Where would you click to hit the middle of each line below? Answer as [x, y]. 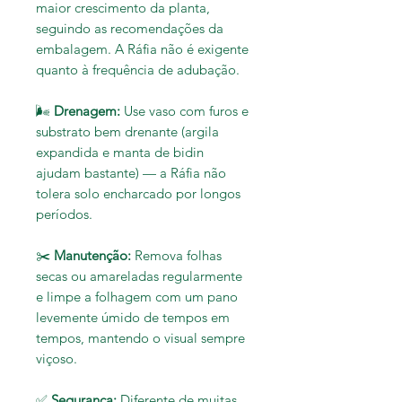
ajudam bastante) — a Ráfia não [131, 173]
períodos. [64, 214]
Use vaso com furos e [184, 111]
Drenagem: [87, 111]
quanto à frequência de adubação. [138, 70]
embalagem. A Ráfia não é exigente [142, 49]
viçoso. [57, 359]
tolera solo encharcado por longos [138, 194]
